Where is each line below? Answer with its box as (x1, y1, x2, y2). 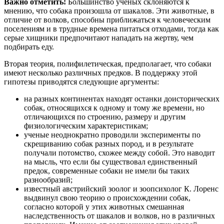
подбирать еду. (4, 42, 54, 51)
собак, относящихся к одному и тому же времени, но (24, 103, 204, 112)
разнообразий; (24, 175, 72, 184)
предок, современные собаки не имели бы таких (24, 166, 189, 175)
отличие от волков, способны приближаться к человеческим (4, 15, 210, 24)
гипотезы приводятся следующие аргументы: (4, 77, 159, 86)
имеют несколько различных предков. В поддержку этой (4, 68, 197, 77)
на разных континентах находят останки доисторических (24, 94, 219, 103)
